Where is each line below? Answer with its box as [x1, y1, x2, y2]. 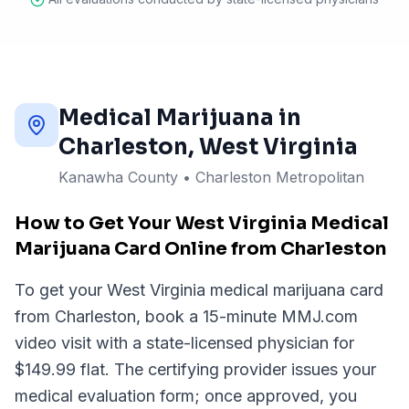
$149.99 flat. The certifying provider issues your [15, 360, 376, 379]
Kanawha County [58, 168, 178, 186]
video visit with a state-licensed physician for [15, 333, 354, 352]
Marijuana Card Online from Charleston [15, 237, 386, 260]
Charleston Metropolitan [195, 168, 364, 186]
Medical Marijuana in [58, 104, 301, 131]
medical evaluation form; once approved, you [15, 386, 357, 405]
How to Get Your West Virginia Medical [15, 212, 389, 235]
